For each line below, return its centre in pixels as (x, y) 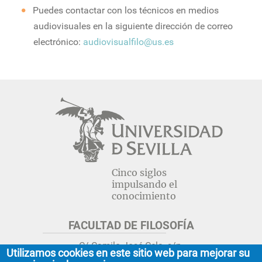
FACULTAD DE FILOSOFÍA (131, 225)
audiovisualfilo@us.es (128, 42)
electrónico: (58, 42)
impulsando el (144, 185)
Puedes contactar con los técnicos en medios (126, 10)
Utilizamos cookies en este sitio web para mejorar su (128, 253)
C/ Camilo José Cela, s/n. (131, 246)
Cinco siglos (139, 173)
